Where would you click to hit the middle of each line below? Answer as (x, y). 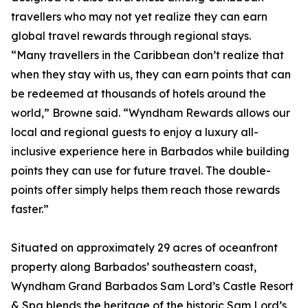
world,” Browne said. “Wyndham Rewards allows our (151, 113)
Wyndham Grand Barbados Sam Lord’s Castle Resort (152, 286)
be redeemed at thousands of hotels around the (139, 94)
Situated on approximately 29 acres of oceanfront (144, 248)
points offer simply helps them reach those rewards (145, 190)
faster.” (30, 209)
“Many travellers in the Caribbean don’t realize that (147, 55)
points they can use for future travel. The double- (141, 171)
